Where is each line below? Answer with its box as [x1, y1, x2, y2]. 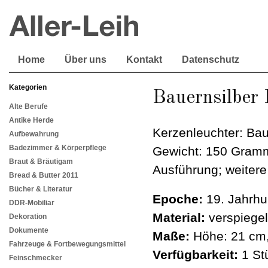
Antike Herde [9, 116, 54, 125]
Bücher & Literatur [9, 185, 72, 194]
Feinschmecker [9, 254, 62, 263]
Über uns [65, 54, 106, 65]
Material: [153, 211, 205, 225]
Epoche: [153, 192, 203, 206]
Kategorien [9, 83, 47, 92]
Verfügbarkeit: [153, 248, 238, 262]
